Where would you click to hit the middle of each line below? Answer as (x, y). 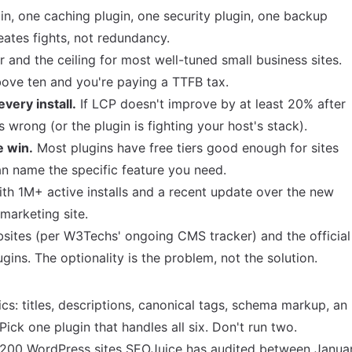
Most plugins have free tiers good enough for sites (186, 148)
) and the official (301, 236)
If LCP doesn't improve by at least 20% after (211, 104)
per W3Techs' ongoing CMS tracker (146, 236)
